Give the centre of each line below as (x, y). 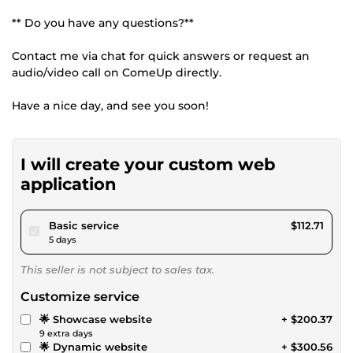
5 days (63, 239)
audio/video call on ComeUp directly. (117, 72)
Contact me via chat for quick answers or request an (161, 56)
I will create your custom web (148, 164)
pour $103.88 (151, 224)
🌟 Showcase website (96, 319)
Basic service (84, 225)
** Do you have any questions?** (103, 22)
